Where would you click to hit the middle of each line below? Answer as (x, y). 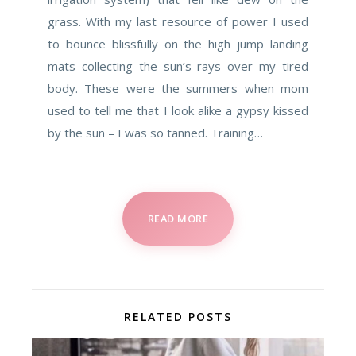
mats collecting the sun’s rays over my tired (178, 66)
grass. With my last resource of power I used (178, 21)
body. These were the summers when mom (178, 88)
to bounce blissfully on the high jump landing (178, 44)
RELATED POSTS (178, 317)
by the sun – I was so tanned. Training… (155, 133)
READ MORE (178, 219)
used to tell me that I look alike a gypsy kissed (178, 110)
